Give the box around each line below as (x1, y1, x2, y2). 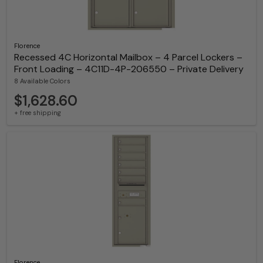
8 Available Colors (14, 76, 70, 85)
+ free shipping (14, 108, 61, 117)
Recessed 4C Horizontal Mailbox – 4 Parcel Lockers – (14, 50, 242, 63)
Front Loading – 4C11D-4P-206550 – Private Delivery (14, 62, 244, 75)
